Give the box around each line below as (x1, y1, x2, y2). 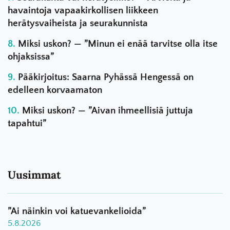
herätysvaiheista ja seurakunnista (8, 18, 148, 29)
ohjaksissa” (8, 51, 54, 62)
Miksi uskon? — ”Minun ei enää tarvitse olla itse (18, 39, 218, 49)
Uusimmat (8, 168, 61, 182)
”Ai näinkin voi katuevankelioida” (8, 206, 146, 217)
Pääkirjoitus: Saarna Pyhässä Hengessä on (18, 72, 194, 83)
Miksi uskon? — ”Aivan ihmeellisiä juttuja (22, 105, 193, 116)
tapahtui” (8, 118, 46, 129)
